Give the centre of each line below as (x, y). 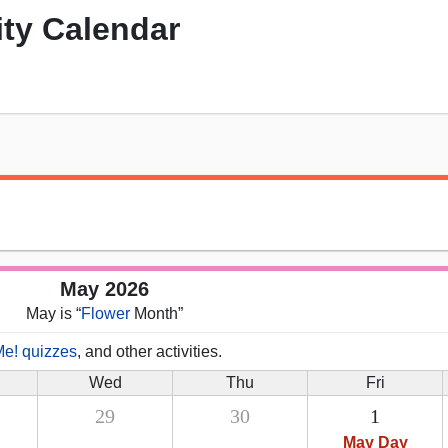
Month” (156, 314)
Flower (105, 314)
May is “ (53, 314)
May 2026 (104, 289)
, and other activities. (149, 352)
